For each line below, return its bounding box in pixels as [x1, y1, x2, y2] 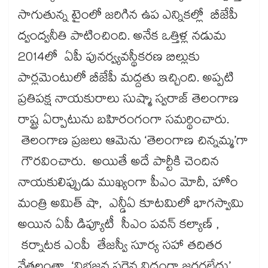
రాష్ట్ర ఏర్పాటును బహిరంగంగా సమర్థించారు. [18, 111, 229, 133]
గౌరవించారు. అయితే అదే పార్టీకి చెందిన [18, 153, 219, 175]
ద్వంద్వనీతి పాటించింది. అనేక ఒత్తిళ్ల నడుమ [18, 27, 226, 49]
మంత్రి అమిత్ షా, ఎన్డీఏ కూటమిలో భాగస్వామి [18, 194, 244, 217]
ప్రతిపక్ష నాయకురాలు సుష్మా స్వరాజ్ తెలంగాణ [18, 90, 239, 112]
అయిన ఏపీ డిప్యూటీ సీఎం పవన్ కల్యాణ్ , [18, 215, 220, 237]
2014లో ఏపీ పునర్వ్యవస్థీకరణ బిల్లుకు [18, 48, 200, 70]
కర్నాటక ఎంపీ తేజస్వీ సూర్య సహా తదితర [18, 236, 223, 258]
